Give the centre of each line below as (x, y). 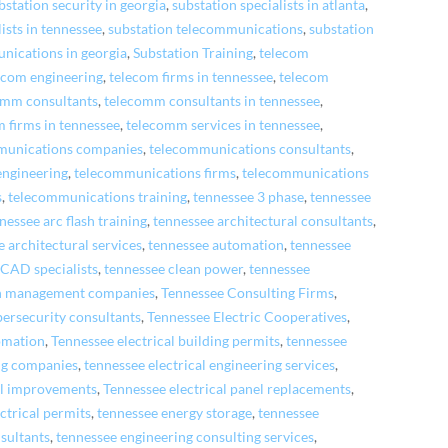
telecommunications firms (155, 172)
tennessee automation (216, 244)
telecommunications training (98, 196)
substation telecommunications (206, 28)
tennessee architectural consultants (263, 220)
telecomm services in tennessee (223, 124)
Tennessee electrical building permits (166, 340)
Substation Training (193, 52)
